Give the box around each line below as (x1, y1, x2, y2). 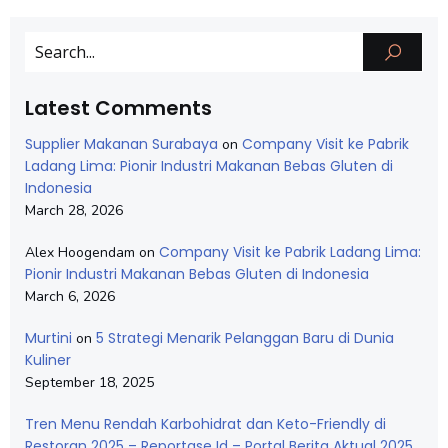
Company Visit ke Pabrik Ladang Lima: (159, 242, 421, 262)
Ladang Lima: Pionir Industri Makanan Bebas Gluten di (25, 156, 393, 176)
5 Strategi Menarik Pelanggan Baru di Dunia (96, 328, 394, 348)
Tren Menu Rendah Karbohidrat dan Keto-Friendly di (25, 414, 386, 434)
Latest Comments (25, 94, 212, 122)
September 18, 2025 (25, 373, 154, 392)
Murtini (25, 328, 72, 348)
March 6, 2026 (25, 287, 115, 306)
